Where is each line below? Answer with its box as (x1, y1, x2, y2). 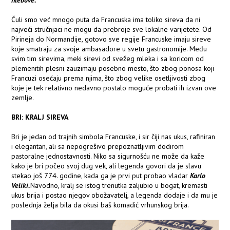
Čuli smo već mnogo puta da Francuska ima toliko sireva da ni (11, 15, 201, 25)
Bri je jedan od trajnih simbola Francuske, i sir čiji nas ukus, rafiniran (11, 132, 216, 142)
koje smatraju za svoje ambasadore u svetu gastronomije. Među (11, 44, 207, 54)
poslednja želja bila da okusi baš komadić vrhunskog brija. (11, 200, 189, 210)
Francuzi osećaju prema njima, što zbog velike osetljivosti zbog (11, 73, 206, 83)
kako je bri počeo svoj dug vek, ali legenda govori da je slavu (11, 161, 202, 171)
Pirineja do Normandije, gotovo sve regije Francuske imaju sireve (11, 34, 212, 44)
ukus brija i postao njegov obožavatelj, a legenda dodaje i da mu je (11, 190, 218, 200)
